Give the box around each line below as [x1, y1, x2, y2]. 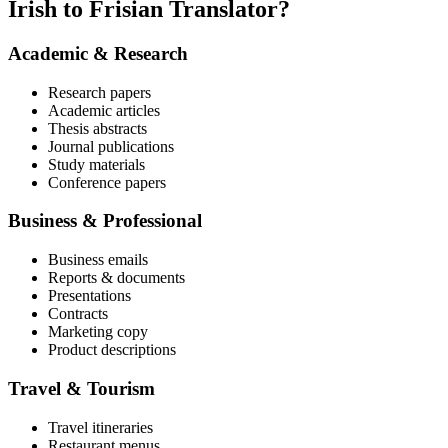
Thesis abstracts [48, 119, 147, 137]
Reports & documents [48, 269, 185, 287]
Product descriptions [48, 341, 176, 359]
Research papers [48, 83, 151, 101]
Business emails [48, 251, 148, 269]
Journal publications [48, 137, 174, 155]
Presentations [48, 287, 131, 305]
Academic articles [48, 101, 160, 119]
